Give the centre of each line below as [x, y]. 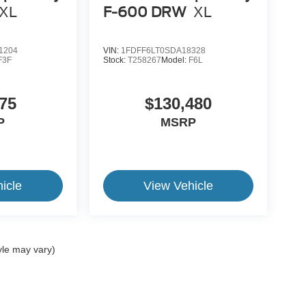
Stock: [115, 60]
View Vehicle [178, 186]
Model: [175, 60]
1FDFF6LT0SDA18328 [163, 51]
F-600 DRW [144, 13]
